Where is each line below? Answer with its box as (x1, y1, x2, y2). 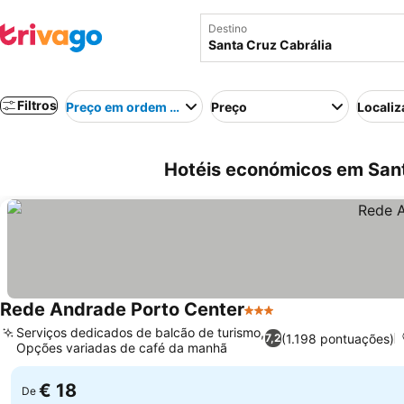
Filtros (17, 97, 57, 113)
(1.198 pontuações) (281, 330, 395, 346)
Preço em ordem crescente (66, 98, 231, 115)
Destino (208, 22, 247, 35)
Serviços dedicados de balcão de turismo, (16, 325, 264, 340)
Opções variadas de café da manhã (16, 340, 227, 355)
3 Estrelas (243, 310, 311, 328)
